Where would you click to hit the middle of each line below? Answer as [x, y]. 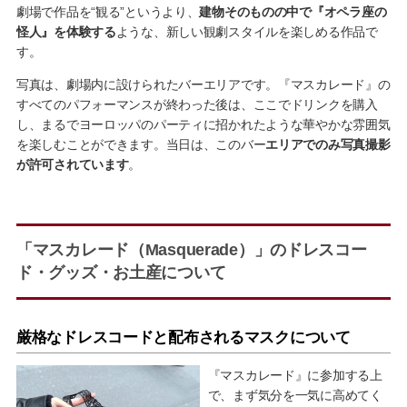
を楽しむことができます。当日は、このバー [141, 145]
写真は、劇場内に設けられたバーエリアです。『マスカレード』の [203, 85]
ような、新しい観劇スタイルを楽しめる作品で [247, 32]
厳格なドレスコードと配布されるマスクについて [183, 338]
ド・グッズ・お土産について [121, 273]
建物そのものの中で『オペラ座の [293, 12]
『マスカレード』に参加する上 [295, 376]
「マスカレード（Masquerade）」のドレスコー [191, 250]
